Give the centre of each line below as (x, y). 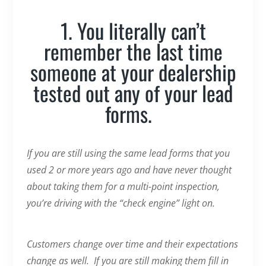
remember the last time (133, 51)
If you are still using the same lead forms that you (128, 153)
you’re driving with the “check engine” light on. (123, 203)
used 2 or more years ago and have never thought (129, 170)
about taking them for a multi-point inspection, (123, 186)
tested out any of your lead (133, 92)
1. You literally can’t (133, 30)
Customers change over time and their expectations (132, 244)
